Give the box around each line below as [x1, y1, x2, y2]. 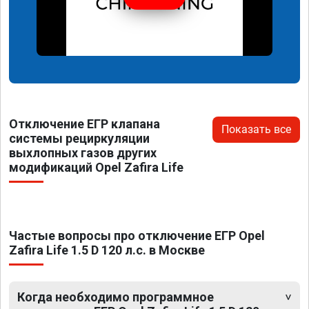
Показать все [221, 122, 291, 136]
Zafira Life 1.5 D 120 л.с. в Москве [9, 242, 205, 257]
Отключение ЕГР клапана [9, 116, 160, 131]
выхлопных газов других [9, 145, 157, 160]
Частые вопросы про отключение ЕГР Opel [9, 228, 265, 243]
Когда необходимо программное [17, 289, 214, 304]
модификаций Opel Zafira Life [9, 159, 183, 175]
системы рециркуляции [9, 130, 150, 146]
